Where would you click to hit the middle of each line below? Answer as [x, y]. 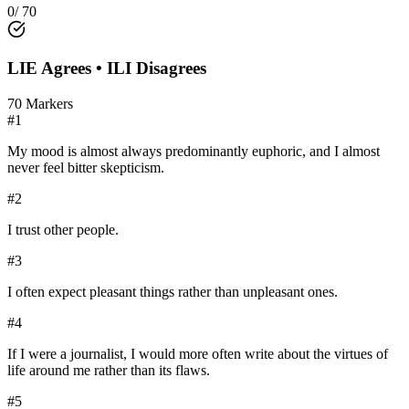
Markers [47, 104]
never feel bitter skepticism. [86, 168]
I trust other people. [63, 230]
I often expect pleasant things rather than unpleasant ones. [173, 292]
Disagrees [171, 68]
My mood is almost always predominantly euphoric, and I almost [194, 152]
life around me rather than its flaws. [109, 371]
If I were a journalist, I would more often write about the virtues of [198, 354]
